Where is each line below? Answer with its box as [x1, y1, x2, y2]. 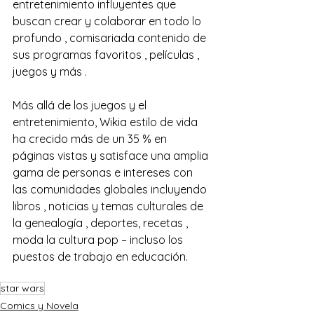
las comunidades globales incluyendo [13, 182, 210, 196]
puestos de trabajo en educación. [13, 250, 188, 264]
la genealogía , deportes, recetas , [13, 216, 191, 230]
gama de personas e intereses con [13, 165, 196, 179]
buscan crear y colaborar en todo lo [13, 14, 204, 28]
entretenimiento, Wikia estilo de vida [13, 115, 200, 129]
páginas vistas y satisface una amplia [13, 149, 211, 163]
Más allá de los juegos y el [13, 98, 149, 112]
